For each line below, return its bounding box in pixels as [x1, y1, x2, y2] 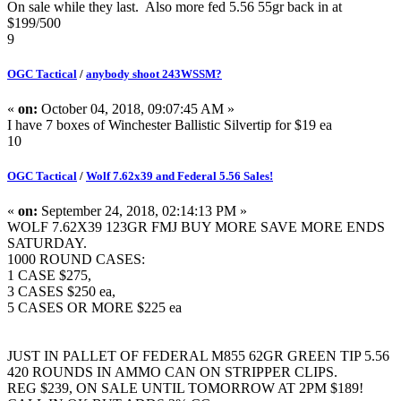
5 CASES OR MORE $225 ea [7, 300, 182, 316]
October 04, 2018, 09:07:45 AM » [38, 100, 235, 116]
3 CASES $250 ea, [7, 284, 115, 300]
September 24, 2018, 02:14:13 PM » [38, 203, 247, 219]
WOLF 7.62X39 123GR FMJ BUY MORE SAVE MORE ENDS [7, 219, 385, 235]
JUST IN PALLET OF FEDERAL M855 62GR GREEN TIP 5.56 [7, 348, 389, 364]
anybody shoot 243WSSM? [86, 66, 222, 81]
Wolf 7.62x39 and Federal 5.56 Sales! [86, 169, 273, 183]
